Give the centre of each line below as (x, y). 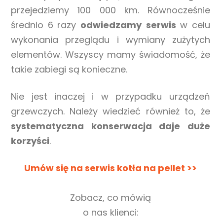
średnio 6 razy (46, 25)
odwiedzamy (111, 25)
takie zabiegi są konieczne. (69, 70)
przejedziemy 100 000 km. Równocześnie (110, 10)
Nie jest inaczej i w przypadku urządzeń (110, 97)
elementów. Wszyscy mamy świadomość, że (110, 55)
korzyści (30, 141)
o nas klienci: (110, 213)
